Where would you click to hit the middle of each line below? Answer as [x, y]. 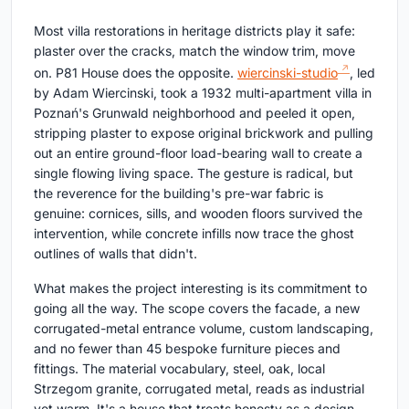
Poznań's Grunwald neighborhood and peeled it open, [194, 112]
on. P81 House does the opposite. [136, 72]
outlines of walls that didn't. [115, 253]
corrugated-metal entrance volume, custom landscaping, [204, 328]
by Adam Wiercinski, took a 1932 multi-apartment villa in [203, 92]
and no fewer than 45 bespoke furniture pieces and [187, 348]
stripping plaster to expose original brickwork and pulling [204, 132]
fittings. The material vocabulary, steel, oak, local [179, 368]
